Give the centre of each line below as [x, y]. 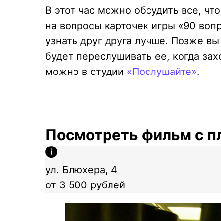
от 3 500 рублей [85, 185]
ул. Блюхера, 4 [81, 170]
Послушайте [162, 72]
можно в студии [86, 72]
